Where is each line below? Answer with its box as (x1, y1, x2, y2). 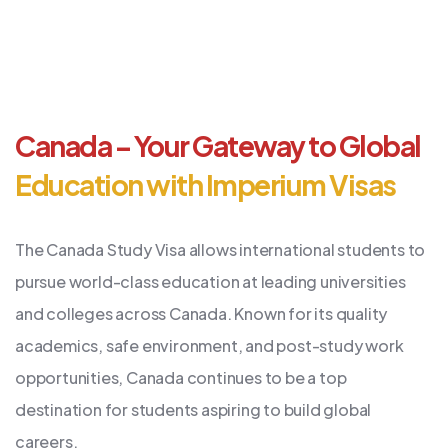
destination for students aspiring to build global (15, 398, 372, 420)
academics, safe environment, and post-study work (15, 334, 404, 356)
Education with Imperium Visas (15, 166, 396, 202)
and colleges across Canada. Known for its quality (15, 302, 388, 324)
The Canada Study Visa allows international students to (15, 238, 426, 260)
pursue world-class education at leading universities (15, 270, 406, 292)
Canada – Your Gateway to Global (15, 127, 421, 163)
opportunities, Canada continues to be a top (15, 366, 347, 388)
